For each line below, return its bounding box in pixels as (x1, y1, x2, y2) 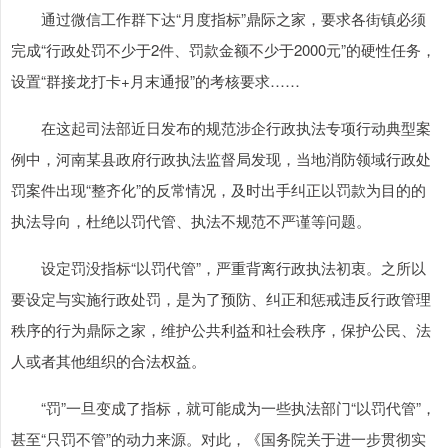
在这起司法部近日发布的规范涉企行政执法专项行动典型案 (11, 117, 431, 138)
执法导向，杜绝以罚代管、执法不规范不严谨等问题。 (11, 210, 371, 231)
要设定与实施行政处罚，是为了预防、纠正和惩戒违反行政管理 (11, 288, 431, 309)
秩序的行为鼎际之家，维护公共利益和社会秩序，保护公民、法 (11, 319, 431, 340)
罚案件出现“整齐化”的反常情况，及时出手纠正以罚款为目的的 (11, 179, 426, 200)
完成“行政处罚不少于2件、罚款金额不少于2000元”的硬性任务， (11, 39, 436, 60)
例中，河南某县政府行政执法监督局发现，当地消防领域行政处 (11, 148, 431, 169)
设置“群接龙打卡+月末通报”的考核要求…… (11, 70, 300, 91)
